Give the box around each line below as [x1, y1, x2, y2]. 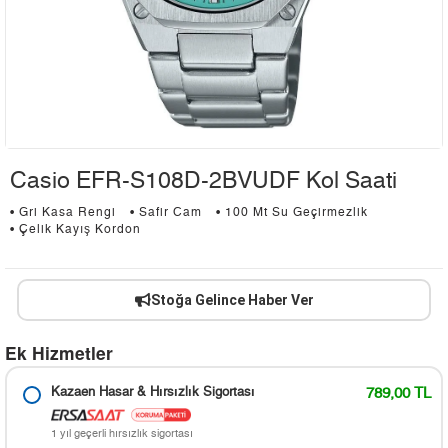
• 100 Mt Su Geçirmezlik [216, 207, 368, 219]
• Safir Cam [130, 207, 202, 219]
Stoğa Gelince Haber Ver [150, 292, 314, 309]
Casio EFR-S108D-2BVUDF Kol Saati [10, 170, 397, 194]
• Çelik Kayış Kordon [10, 224, 141, 236]
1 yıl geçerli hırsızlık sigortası [51, 428, 193, 440]
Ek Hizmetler [5, 340, 113, 366]
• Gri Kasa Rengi [10, 207, 116, 219]
